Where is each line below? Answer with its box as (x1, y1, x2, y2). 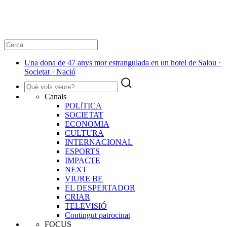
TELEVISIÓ (65, 201, 107, 210)
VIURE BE (65, 174, 103, 183)
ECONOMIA (65, 119, 109, 128)
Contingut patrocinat (65, 210, 130, 219)
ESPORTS (65, 146, 100, 156)
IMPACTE (65, 156, 100, 165)
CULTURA (65, 128, 104, 137)
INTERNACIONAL (65, 137, 133, 146)
